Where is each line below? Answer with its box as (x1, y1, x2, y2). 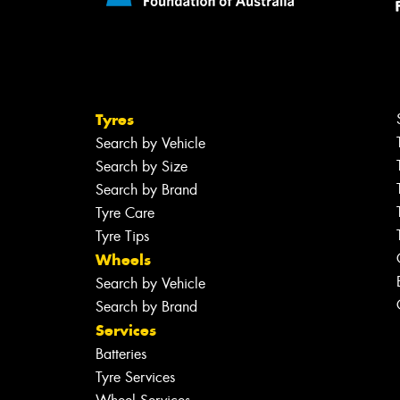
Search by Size (96, 157, 188, 177)
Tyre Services (96, 368, 176, 387)
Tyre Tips (96, 227, 150, 246)
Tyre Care (96, 204, 155, 223)
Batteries (96, 345, 147, 364)
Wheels (96, 250, 152, 271)
